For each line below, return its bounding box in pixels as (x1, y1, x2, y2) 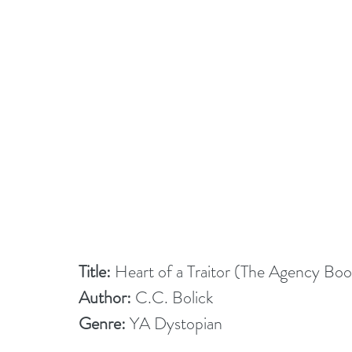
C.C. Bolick (131, 285, 213, 310)
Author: (79, 285, 131, 310)
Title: (79, 259, 111, 284)
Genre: (79, 311, 126, 335)
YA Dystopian (126, 311, 222, 335)
